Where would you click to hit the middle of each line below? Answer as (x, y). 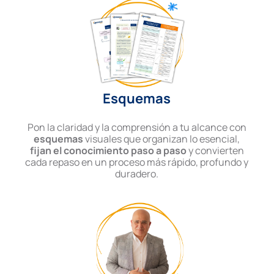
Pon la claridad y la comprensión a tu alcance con (137, 128)
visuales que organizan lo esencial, (162, 139)
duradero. (137, 174)
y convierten (215, 151)
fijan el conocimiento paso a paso (108, 151)
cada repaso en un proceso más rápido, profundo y (137, 162)
